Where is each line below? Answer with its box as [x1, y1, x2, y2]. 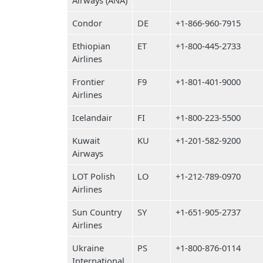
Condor [72, 17, 102, 29]
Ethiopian [72, 40, 110, 52]
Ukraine [72, 242, 104, 254]
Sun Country [72, 206, 122, 218]
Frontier [72, 76, 104, 87]
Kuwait [72, 134, 100, 146]
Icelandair [72, 112, 112, 123]
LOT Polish [72, 170, 115, 182]
